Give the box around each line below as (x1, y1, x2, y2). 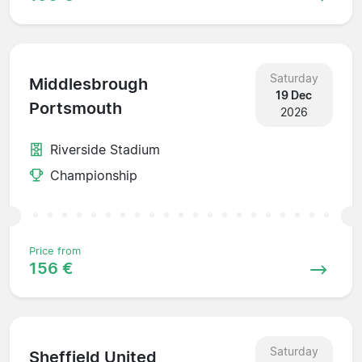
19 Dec (276, 87, 313, 102)
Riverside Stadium (50, 141, 160, 158)
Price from (29, 244, 81, 257)
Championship (50, 166, 137, 183)
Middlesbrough (29, 74, 148, 95)
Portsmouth (29, 99, 122, 119)
